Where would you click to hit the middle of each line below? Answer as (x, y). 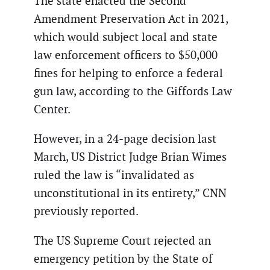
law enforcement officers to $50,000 (126, 55)
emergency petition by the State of (123, 259)
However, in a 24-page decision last (125, 139)
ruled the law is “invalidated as (114, 175)
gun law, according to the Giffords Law (133, 91)
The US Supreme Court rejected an (122, 240)
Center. (52, 109)
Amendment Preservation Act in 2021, (131, 19)
